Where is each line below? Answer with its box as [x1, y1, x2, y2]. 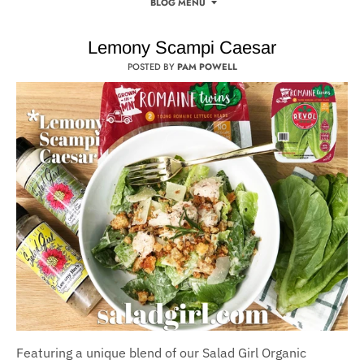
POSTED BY [127, 59, 177, 73]
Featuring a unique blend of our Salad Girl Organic [16, 344, 306, 362]
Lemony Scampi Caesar [88, 37, 276, 58]
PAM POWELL [176, 59, 237, 73]
